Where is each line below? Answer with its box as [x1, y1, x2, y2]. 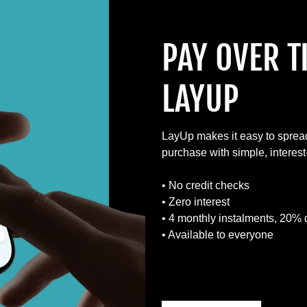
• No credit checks [162, 179, 249, 191]
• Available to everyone [162, 228, 273, 241]
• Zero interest [162, 195, 230, 208]
